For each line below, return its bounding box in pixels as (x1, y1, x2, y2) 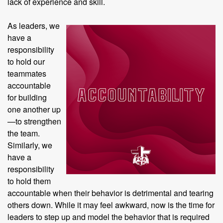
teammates (7, 68, 46, 79)
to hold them (7, 175, 51, 187)
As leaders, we (7, 20, 60, 31)
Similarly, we (7, 139, 52, 151)
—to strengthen (7, 115, 61, 127)
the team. (7, 127, 40, 139)
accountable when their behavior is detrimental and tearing (7, 187, 214, 199)
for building (7, 92, 47, 103)
